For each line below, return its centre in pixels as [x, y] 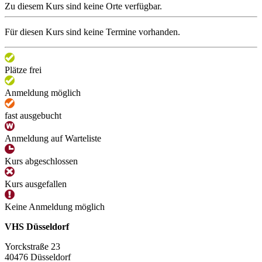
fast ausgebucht [33, 115]
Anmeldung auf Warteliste [53, 138]
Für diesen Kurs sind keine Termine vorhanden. [92, 32]
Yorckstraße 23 [32, 246]
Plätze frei [23, 70]
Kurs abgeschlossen [41, 161]
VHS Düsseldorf [37, 226]
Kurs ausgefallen [36, 184]
